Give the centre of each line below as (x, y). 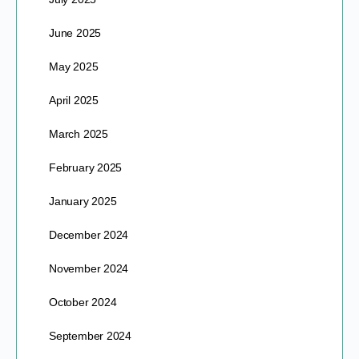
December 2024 (89, 234)
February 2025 (86, 167)
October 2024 (83, 302)
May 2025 (74, 66)
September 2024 (91, 335)
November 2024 (89, 268)
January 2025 (83, 201)
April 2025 (74, 100)
